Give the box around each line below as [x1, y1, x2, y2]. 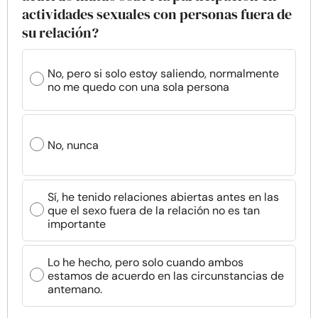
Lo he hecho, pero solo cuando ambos [48, 255, 243, 270]
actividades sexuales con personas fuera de [22, 4, 292, 24]
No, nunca [48, 138, 99, 153]
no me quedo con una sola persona [48, 79, 229, 94]
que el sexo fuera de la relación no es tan [48, 203, 260, 218]
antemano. [48, 282, 102, 297]
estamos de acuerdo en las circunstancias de [48, 268, 284, 283]
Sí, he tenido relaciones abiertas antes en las [48, 190, 279, 204]
